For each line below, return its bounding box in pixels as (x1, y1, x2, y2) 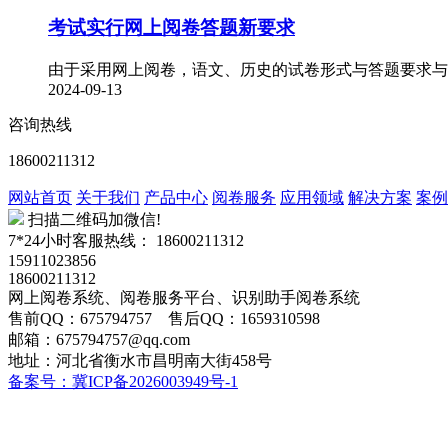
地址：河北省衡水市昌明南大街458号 (8, 352, 272, 370)
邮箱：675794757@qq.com (8, 331, 190, 349)
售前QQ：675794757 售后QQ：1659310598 (8, 310, 320, 328)
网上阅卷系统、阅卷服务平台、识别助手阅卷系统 (8, 289, 360, 307)
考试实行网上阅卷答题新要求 (48, 17, 295, 39)
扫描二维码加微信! (28, 211, 161, 229)
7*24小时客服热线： (8, 232, 152, 250)
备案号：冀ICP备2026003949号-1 (8, 373, 238, 391)
